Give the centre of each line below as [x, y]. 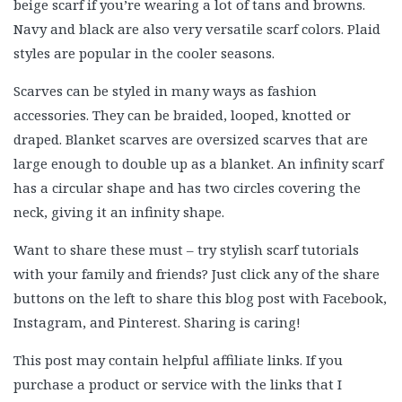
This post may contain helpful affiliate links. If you [178, 360]
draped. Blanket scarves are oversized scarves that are [191, 139]
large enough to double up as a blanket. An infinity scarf [198, 163]
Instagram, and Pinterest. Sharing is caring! [157, 322]
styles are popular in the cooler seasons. [144, 53]
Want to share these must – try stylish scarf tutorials [186, 249]
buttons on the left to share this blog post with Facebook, [200, 298]
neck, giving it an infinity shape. [119, 212]
